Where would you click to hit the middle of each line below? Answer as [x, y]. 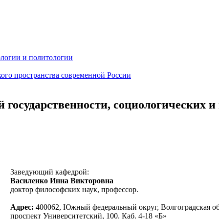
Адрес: [23, 207]
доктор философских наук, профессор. [74, 189]
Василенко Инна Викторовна [62, 180]
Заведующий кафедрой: [50, 172]
